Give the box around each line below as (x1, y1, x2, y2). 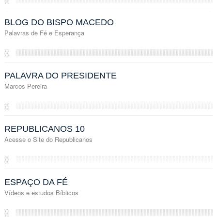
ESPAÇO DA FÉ (4, 177, 68, 187)
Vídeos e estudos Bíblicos (4, 187, 78, 197)
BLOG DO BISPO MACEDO (4, 17, 114, 27)
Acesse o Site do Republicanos (4, 134, 93, 144)
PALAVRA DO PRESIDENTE (4, 70, 117, 80)
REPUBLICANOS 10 (4, 124, 85, 134)
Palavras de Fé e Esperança (4, 28, 84, 37)
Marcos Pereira (4, 81, 47, 91)
